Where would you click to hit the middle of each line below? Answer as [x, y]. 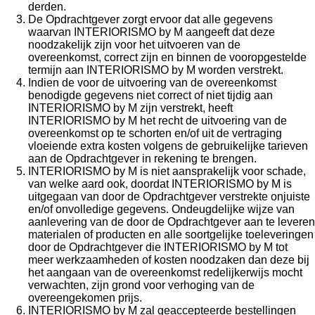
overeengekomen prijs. [85, 298]
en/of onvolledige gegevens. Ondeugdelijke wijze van [161, 209]
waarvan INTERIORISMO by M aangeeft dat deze [152, 32]
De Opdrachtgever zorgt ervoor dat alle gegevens [150, 19]
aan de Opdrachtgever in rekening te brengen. [142, 159]
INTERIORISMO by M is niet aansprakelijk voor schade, [167, 171]
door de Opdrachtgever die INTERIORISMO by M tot [158, 247]
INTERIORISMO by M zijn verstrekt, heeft [130, 108]
